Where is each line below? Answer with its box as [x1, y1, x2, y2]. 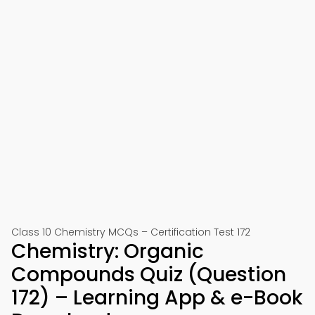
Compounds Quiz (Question [11, 261, 286, 288]
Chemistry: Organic [11, 238, 204, 265]
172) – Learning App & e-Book [11, 284, 302, 311]
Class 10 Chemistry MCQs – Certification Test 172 [11, 225, 250, 239]
